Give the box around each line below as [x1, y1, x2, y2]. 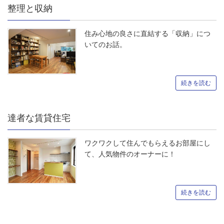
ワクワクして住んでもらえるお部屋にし [84, 138, 210, 147]
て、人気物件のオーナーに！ [84, 149, 175, 158]
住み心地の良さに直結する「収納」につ [84, 29, 210, 38]
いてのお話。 [84, 40, 126, 49]
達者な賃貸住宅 [7, 112, 70, 123]
